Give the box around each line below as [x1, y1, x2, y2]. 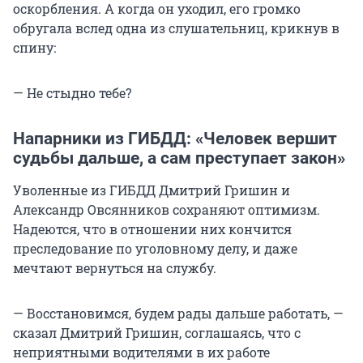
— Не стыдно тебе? [13, 84, 131, 102]
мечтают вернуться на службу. [13, 259, 216, 277]
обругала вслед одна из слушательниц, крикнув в [13, 19, 340, 37]
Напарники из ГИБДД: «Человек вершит [13, 129, 337, 149]
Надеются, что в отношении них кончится [13, 220, 292, 238]
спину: [13, 39, 56, 57]
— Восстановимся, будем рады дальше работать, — [13, 305, 344, 322]
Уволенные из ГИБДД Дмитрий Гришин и [13, 181, 290, 199]
